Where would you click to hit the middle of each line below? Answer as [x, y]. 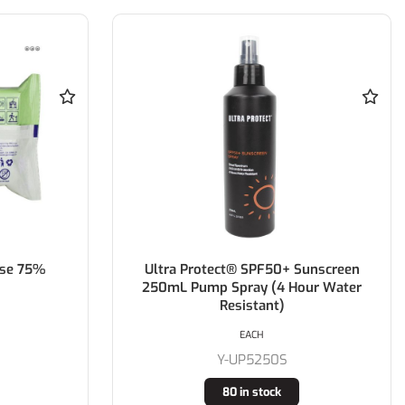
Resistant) [252, 305]
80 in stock [252, 391]
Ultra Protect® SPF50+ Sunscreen [252, 269]
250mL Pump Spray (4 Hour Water [252, 287]
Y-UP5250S [252, 359]
